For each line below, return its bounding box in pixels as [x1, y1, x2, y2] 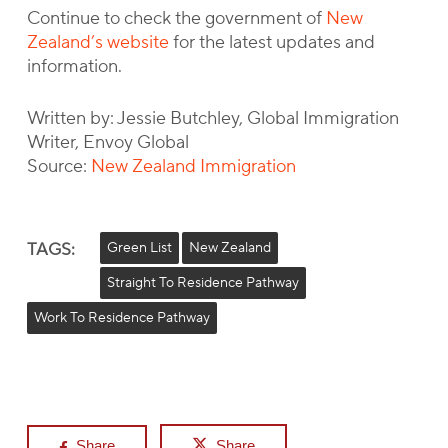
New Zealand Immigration [90, 155, 296, 178]
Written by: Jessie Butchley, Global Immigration [26, 107, 399, 130]
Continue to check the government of [26, 7, 326, 30]
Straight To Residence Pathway [106, 274, 299, 292]
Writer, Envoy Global [26, 131, 189, 154]
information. [26, 55, 122, 78]
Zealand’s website [26, 31, 169, 54]
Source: [26, 155, 91, 178]
